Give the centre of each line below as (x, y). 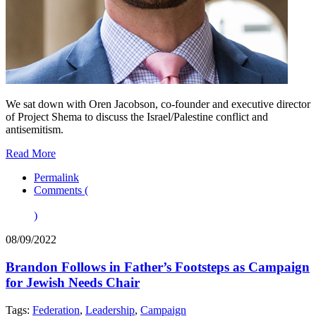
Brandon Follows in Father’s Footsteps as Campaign (158, 267)
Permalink (56, 178)
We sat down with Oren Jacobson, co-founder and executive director (158, 104)
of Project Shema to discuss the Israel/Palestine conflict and (137, 117)
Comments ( (61, 190)
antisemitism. (35, 130)
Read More (31, 154)
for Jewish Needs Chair (73, 283)
